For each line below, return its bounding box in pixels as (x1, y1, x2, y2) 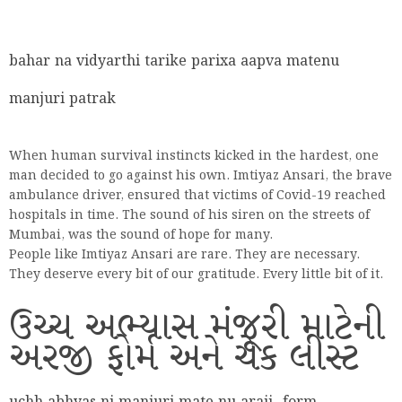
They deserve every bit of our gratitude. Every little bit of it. (9, 266, 383, 284)
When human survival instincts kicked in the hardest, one (9, 147, 379, 166)
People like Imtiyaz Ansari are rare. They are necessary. (9, 246, 360, 265)
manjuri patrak (9, 89, 116, 110)
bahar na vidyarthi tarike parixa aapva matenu (9, 51, 339, 73)
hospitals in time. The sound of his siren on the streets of (9, 206, 370, 225)
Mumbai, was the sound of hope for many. (9, 226, 273, 245)
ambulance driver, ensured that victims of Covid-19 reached (9, 187, 386, 205)
